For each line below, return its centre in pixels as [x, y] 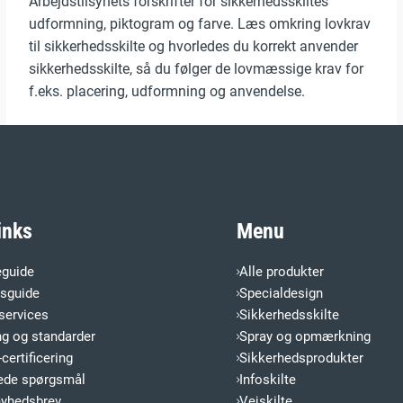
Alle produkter [281, 272]
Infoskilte [267, 380]
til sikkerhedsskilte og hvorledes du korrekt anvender [193, 47]
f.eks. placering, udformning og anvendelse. [166, 92]
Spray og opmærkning [304, 337]
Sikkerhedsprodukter [301, 358]
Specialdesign [281, 294]
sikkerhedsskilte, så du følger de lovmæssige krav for [196, 69]
